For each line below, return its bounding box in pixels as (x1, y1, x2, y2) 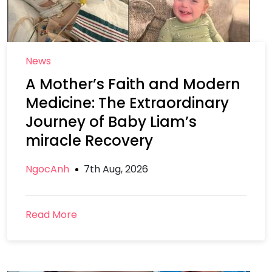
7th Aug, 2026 (84, 162, 148, 176)
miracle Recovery (25, 131, 153, 151)
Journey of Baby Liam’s (25, 112, 197, 132)
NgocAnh (25, 162, 69, 176)
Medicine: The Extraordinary (25, 93, 229, 113)
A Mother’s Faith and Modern (25, 74, 240, 94)
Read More (25, 208, 77, 222)
